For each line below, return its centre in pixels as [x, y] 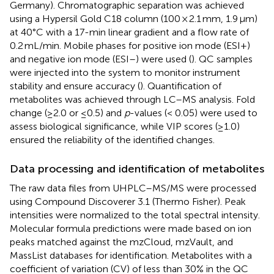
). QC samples [222, 59]
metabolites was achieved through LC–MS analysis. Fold [132, 99]
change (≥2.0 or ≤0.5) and [67, 113]
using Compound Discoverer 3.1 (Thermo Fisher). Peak [128, 201]
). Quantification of [181, 86]
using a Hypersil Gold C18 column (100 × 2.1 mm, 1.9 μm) [134, 18]
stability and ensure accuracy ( [75, 86]
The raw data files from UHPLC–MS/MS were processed [133, 188]
